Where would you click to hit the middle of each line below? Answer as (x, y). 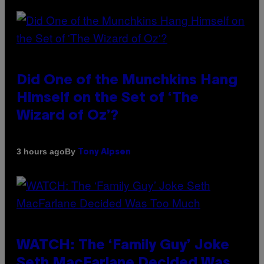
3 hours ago (41, 152)
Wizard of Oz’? (67, 116)
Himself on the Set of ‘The (108, 98)
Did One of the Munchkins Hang (127, 80)
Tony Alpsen (104, 152)
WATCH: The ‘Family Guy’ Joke (123, 245)
